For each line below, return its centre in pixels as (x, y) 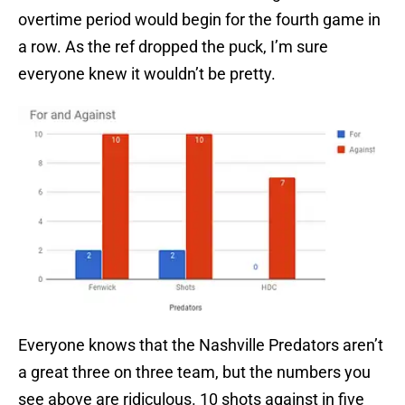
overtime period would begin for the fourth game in (199, 20)
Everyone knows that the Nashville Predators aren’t (201, 345)
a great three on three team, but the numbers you (194, 372)
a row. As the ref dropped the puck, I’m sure (173, 47)
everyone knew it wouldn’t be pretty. (147, 74)
